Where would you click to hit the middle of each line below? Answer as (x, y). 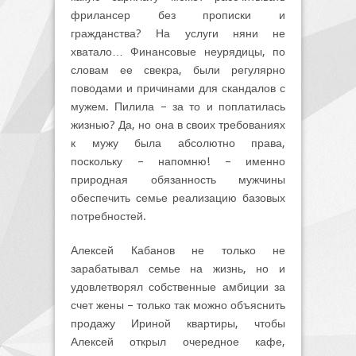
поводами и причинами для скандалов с (178, 88)
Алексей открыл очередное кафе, (178, 341)
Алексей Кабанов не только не (178, 250)
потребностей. (108, 216)
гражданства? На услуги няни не (178, 33)
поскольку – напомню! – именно (178, 161)
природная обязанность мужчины (178, 179)
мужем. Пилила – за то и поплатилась (178, 106)
